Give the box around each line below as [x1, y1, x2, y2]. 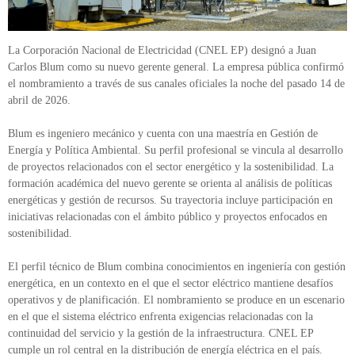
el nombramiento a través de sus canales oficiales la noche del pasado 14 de [8, 78, 345, 90]
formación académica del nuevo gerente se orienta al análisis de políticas [8, 177, 332, 190]
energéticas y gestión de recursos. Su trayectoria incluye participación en [8, 194, 333, 207]
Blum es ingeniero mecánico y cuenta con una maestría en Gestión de [8, 128, 318, 140]
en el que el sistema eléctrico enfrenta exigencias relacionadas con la [8, 311, 313, 323]
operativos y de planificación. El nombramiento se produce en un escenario [8, 294, 345, 307]
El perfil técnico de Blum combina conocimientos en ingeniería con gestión [8, 261, 345, 273]
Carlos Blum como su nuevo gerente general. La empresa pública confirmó [8, 61, 344, 74]
